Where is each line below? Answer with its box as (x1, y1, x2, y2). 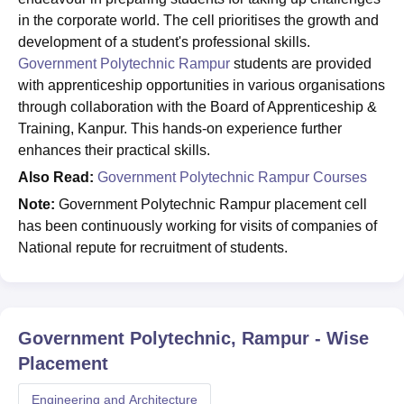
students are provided (230, 56, 372, 71)
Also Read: (18, 170, 97, 185)
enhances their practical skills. (18, 142, 210, 158)
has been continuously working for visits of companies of (18, 218, 377, 234)
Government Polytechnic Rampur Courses (97, 170, 367, 185)
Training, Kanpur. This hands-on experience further (18, 121, 342, 136)
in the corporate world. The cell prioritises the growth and (18, 13, 379, 28)
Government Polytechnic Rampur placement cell (55, 197, 367, 212)
